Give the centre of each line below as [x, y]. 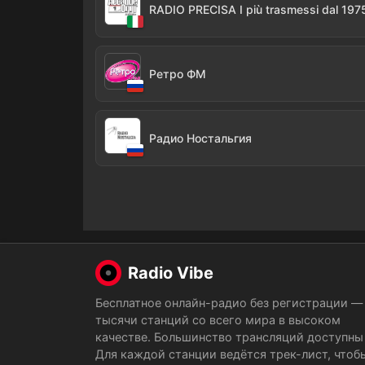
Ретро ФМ [178, 74]
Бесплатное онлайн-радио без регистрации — [229, 303]
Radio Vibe [171, 273]
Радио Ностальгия [200, 138]
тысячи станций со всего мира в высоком [218, 320]
